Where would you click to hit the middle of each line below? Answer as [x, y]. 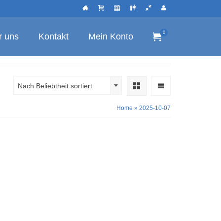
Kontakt [54, 37]
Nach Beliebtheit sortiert [55, 86]
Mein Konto [111, 37]
